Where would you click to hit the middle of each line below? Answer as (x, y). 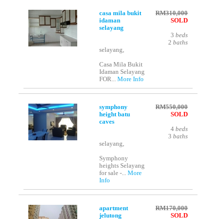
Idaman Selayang (122, 72)
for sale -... (114, 173)
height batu (115, 115)
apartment (114, 208)
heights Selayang (122, 166)
